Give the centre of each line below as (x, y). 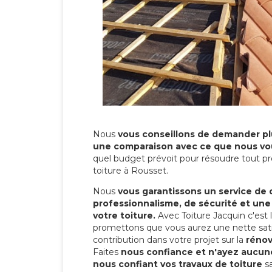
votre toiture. (124, 215)
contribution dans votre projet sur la (169, 240)
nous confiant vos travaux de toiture (178, 264)
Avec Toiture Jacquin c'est (213, 215)
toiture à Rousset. (131, 170)
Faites (107, 252)
